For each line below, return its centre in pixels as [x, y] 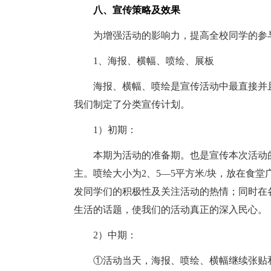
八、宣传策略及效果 [127, 10]
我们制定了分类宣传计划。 [132, 104]
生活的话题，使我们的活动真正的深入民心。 [171, 210]
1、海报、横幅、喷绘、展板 [144, 61]
